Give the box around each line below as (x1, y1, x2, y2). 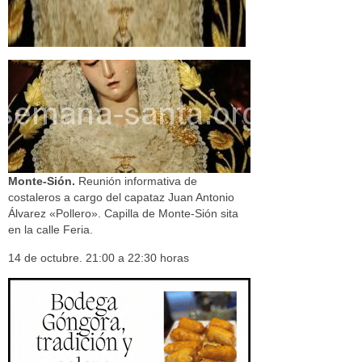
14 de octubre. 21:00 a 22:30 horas (8, 251, 189, 264)
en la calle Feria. (8, 223, 93, 236)
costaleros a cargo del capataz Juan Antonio (8, 191, 234, 204)
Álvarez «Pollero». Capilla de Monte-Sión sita (8, 207, 238, 220)
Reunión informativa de (78, 175, 197, 187)
